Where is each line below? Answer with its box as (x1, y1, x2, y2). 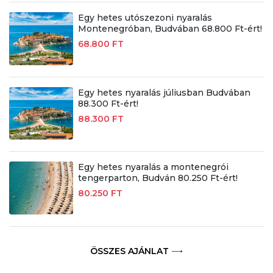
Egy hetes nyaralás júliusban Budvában (77, 87, 250, 98)
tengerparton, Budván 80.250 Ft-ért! (77, 172, 238, 184)
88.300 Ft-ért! (77, 97, 138, 109)
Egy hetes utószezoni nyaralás (77, 12, 212, 23)
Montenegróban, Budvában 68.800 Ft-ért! (77, 23, 262, 34)
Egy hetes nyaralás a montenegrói (77, 161, 229, 173)
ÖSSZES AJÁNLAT (90, 246, 169, 257)
